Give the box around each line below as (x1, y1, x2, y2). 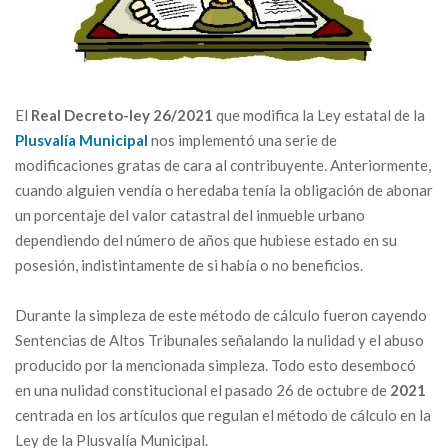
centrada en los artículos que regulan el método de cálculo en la (15, 406, 431, 424)
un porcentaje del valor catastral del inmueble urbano (15, 206, 365, 224)
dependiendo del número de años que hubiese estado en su (15, 231, 397, 249)
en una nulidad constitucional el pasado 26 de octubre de (15, 381, 390, 399)
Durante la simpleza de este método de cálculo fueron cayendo (15, 306, 427, 324)
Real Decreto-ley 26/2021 (31, 106, 213, 124)
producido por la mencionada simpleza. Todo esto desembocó (15, 356, 416, 374)
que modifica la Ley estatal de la (213, 106, 425, 124)
